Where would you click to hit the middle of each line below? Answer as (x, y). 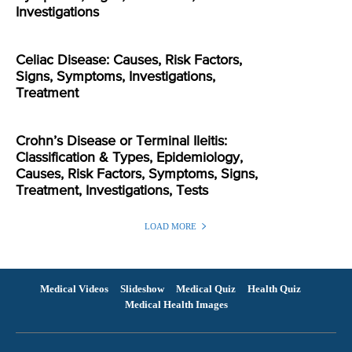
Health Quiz (274, 288)
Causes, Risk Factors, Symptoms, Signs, (137, 175)
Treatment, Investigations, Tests (112, 191)
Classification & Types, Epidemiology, (129, 158)
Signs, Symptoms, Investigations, (115, 77)
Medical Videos (74, 288)
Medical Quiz (205, 288)
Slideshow (142, 288)
